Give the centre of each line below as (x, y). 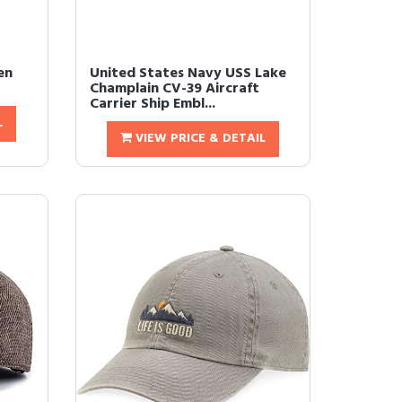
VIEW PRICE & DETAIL (198, 139)
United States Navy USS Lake (188, 74)
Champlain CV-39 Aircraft (174, 89)
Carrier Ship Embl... (152, 104)
